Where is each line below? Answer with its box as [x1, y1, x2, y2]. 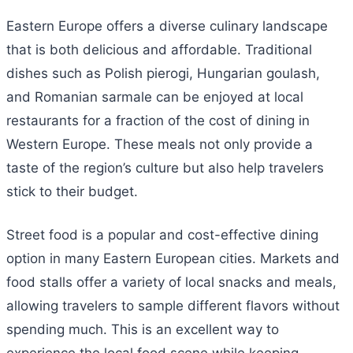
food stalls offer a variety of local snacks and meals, [6, 274, 336, 291]
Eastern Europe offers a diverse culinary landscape [6, 17, 328, 34]
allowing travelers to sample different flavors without [6, 298, 340, 314]
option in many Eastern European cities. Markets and [6, 251, 340, 267]
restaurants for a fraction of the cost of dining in [6, 112, 310, 128]
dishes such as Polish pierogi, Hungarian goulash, [6, 65, 320, 81]
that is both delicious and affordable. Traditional [6, 41, 312, 58]
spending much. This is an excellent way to [6, 321, 279, 338]
